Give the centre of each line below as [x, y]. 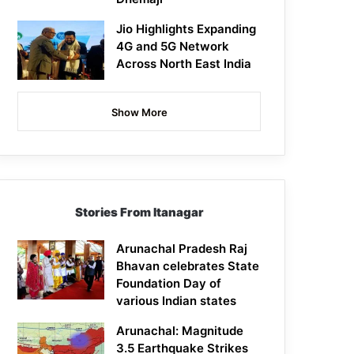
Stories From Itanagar [139, 213]
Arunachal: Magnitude [180, 331]
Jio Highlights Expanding [186, 29]
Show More [139, 113]
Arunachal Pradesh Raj [182, 249]
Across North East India [184, 64]
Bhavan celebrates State [188, 266]
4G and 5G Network [173, 47]
